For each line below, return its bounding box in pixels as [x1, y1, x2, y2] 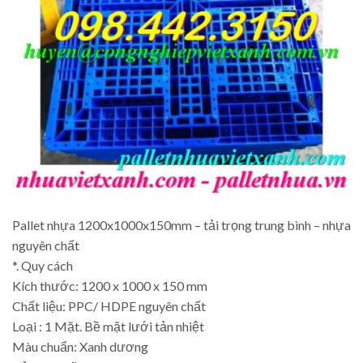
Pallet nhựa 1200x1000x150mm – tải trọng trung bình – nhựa [12, 216, 351, 233]
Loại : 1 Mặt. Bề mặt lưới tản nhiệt [12, 318, 204, 334]
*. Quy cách [12, 257, 73, 273]
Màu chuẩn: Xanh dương [12, 338, 148, 354]
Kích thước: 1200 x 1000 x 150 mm [12, 277, 207, 293]
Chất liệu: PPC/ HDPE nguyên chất [12, 297, 206, 314]
